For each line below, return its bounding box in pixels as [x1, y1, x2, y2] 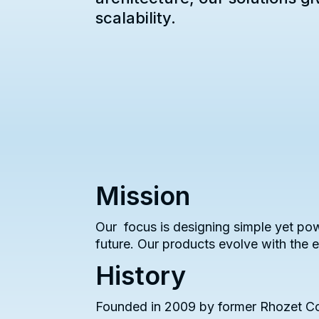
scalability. [95, 9, 177, 27]
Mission [95, 180, 191, 211]
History [95, 260, 187, 291]
